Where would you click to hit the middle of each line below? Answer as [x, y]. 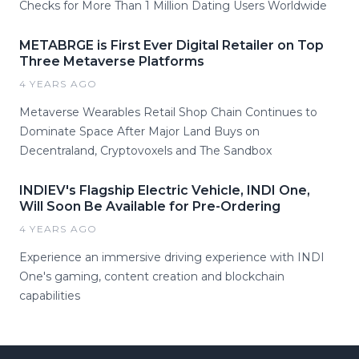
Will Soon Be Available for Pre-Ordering [150, 206]
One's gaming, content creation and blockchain [152, 276]
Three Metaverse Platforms [112, 61]
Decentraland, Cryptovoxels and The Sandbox [145, 151]
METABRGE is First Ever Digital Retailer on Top [171, 45]
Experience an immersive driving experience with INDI [172, 257]
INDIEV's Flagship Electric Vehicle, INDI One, [165, 190]
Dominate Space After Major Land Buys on [139, 131]
